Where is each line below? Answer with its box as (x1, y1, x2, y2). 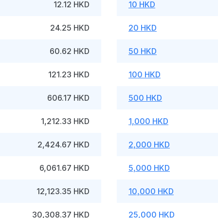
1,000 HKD (128, 116, 168, 126)
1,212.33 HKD (41, 116, 90, 126)
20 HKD (128, 23, 157, 33)
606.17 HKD (47, 93, 90, 103)
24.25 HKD (50, 23, 90, 33)
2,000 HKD (128, 140, 170, 149)
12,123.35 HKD (36, 186, 90, 196)
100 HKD (128, 70, 161, 79)
